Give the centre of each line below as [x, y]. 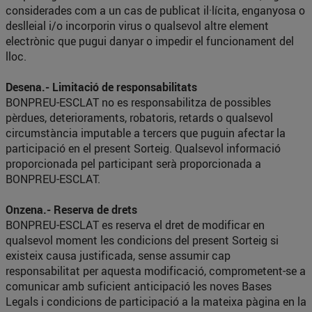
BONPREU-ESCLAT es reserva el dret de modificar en [135, 225]
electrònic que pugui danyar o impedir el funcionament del [150, 41]
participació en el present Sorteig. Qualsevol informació [143, 148]
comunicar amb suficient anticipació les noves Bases [139, 286]
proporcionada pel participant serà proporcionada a [133, 164]
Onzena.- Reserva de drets [71, 210]
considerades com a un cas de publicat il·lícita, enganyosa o [155, 10]
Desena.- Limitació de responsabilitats [101, 87]
